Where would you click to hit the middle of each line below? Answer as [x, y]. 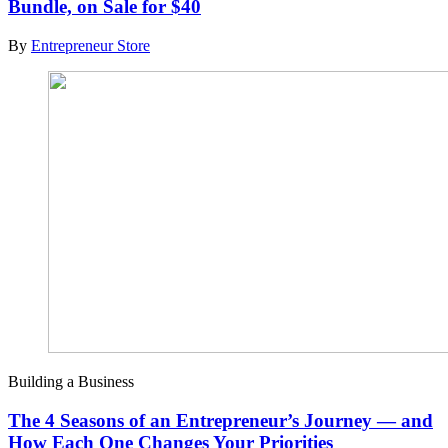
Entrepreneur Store [90, 45]
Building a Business [71, 381]
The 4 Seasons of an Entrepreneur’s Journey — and [220, 420]
